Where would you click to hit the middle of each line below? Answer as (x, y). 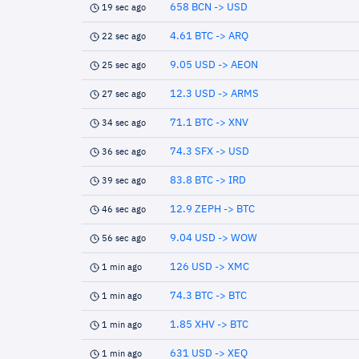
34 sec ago (124, 123)
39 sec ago (124, 181)
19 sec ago (124, 8)
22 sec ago (124, 36)
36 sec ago (124, 152)
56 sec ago (124, 238)
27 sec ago (124, 94)
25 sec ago (124, 65)
